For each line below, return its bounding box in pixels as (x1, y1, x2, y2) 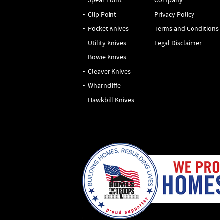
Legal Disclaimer (154, 38, 202, 47)
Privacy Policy (154, 10, 194, 19)
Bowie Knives (88, 53, 127, 61)
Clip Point (88, 10, 117, 19)
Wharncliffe (88, 81, 121, 90)
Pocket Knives (88, 24, 129, 33)
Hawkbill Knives (88, 95, 135, 104)
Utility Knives (88, 38, 127, 47)
